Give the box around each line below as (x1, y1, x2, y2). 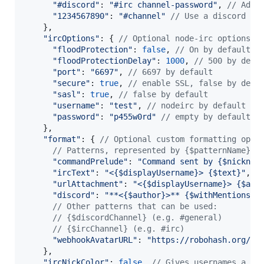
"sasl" (52, 89, 81, 99)
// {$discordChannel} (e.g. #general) (52, 212, 222, 222)
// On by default (175, 44, 250, 54)
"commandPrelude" (52, 156, 128, 166)
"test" (109, 100, 137, 110)
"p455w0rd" (109, 111, 156, 121)
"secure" (52, 78, 90, 88)
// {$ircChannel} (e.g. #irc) (52, 223, 184, 233)
